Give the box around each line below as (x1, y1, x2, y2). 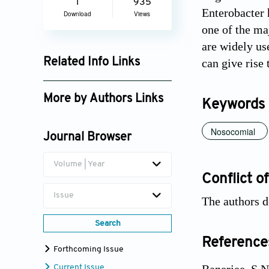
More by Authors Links (43, 93, 163, 106)
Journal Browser (43, 131, 131, 144)
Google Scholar (49, 78, 115, 88)
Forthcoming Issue (52, 245, 124, 255)
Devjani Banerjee (49, 115, 122, 125)
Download (64, 10, 92, 19)
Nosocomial (211, 125, 255, 138)
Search (94, 219, 121, 229)
